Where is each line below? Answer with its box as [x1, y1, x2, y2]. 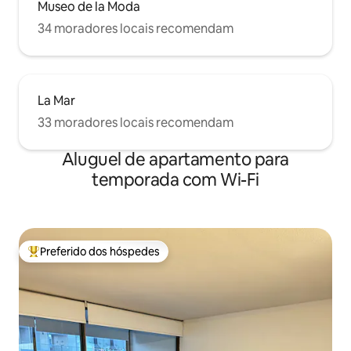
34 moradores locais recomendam [38, 20, 233, 37]
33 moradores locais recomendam [38, 114, 233, 131]
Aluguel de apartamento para [61, 147, 290, 171]
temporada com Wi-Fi [92, 168, 259, 191]
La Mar [38, 92, 75, 109]
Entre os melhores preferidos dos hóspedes [27, 251, 247, 266]
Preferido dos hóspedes [40, 244, 160, 259]
